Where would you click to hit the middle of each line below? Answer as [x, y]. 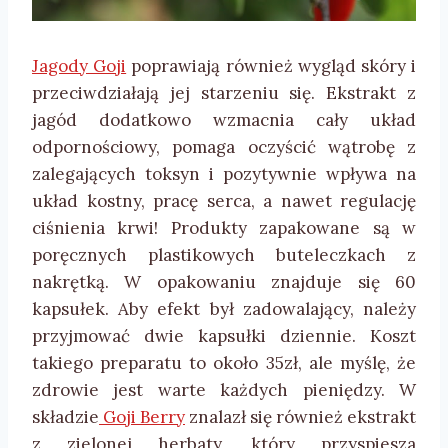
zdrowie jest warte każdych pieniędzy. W [224, 390]
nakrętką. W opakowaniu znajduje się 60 [224, 282]
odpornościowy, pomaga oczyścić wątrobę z [224, 147]
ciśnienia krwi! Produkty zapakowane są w [224, 228]
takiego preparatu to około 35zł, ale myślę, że [224, 363]
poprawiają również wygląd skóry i [271, 66]
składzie [65, 417]
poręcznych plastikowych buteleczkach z [224, 255]
